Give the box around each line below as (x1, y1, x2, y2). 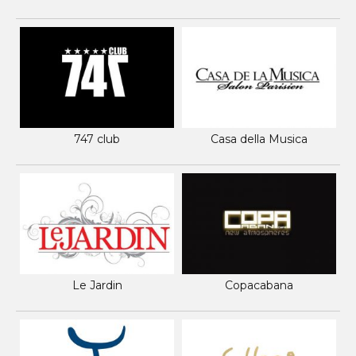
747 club (74, 131, 120, 146)
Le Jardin (72, 277, 122, 292)
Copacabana (225, 277, 293, 292)
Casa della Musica (211, 131, 308, 146)
